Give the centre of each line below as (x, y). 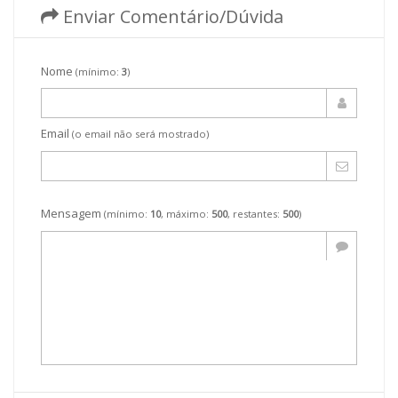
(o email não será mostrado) (140, 133)
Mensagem (72, 214)
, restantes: (255, 214)
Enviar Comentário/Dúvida (171, 16)
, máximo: (186, 214)
